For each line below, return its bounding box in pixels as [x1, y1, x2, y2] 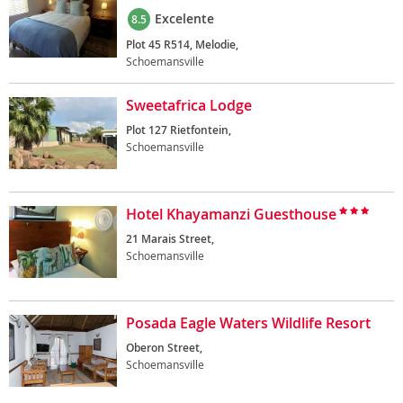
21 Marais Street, [126, 231, 214, 246]
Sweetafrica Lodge [126, 95, 252, 115]
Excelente [155, 10, 214, 27]
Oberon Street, [126, 340, 202, 355]
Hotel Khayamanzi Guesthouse [126, 204, 336, 224]
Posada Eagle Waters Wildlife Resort [126, 313, 371, 333]
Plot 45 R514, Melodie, [126, 37, 238, 52]
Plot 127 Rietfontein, [126, 122, 231, 138]
